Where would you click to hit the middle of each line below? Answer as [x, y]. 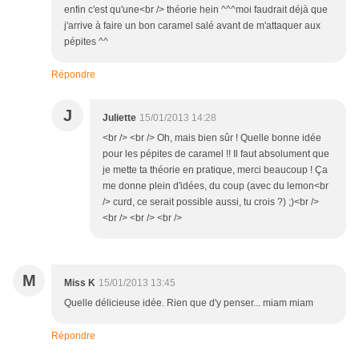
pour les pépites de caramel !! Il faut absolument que [216, 154]
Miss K [80, 283]
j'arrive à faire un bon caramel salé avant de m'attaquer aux [192, 26]
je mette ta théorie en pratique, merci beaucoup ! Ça [215, 170]
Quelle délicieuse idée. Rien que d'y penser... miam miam [189, 303]
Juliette [119, 118]
